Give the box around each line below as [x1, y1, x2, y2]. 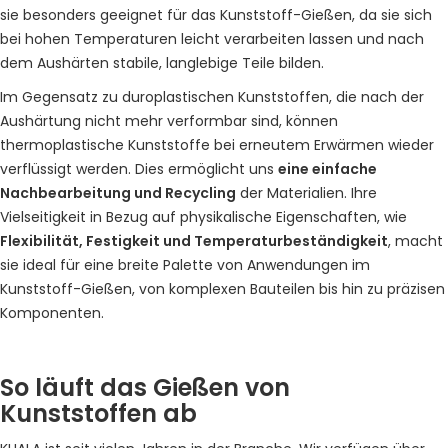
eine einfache [278, 159, 377, 179]
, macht [388, 231, 443, 251]
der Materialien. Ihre [236, 183, 377, 203]
